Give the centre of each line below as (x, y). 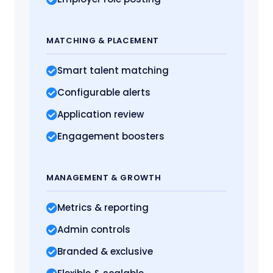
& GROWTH (136, 178)
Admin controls (94, 230)
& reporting (122, 208)
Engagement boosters (111, 136)
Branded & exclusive (105, 252)
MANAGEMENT (79, 178)
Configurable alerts (104, 93)
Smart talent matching (113, 71)
